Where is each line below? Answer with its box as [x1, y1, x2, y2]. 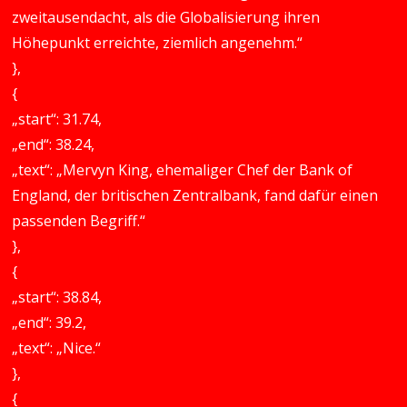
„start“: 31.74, [12, 109, 103, 129]
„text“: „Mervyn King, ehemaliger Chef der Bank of [12, 160, 353, 180]
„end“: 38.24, [12, 134, 95, 154]
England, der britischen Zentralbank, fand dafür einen [12, 185, 379, 205]
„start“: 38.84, [12, 287, 103, 307]
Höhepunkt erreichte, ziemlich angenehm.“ [12, 33, 303, 53]
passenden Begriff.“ [12, 211, 146, 231]
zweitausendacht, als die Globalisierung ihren [12, 7, 321, 27]
